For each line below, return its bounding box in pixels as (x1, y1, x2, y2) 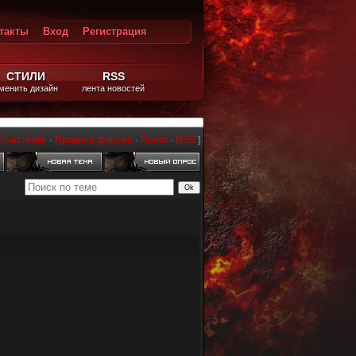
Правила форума (55, 134, 133, 145)
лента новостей (82, 83, 145, 93)
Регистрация (83, 25, 147, 37)
